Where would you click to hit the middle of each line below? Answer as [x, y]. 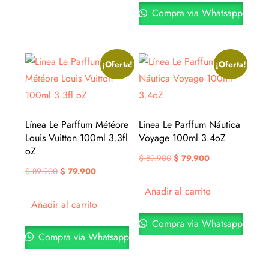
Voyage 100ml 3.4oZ [183, 138]
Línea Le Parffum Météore [77, 125]
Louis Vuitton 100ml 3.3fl [77, 138]
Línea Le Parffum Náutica [190, 125]
